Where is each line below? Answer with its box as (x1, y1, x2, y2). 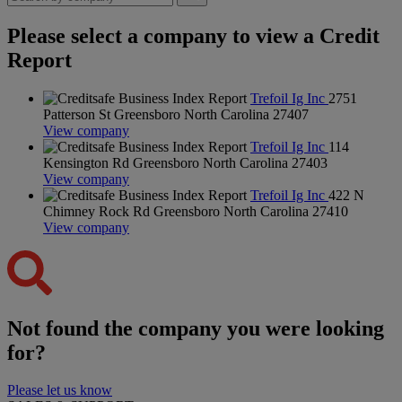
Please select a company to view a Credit (7, 23, 380, 48)
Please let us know (7, 382, 112, 398)
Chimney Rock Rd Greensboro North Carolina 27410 (43, 203, 348, 219)
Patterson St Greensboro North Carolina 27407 (43, 106, 309, 122)
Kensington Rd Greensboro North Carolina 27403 (43, 154, 328, 170)
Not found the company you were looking (7, 316, 384, 340)
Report (7, 48, 72, 72)
